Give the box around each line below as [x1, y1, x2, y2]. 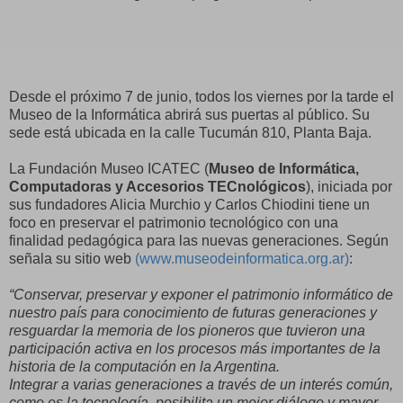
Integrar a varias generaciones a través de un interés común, [9, 376, 393, 392]
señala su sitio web [9, 250, 135, 266]
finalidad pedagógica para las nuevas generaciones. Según [9, 232, 389, 248]
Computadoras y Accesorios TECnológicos [9, 178, 306, 194]
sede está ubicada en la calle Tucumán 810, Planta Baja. [9, 124, 372, 140]
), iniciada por [306, 178, 392, 194]
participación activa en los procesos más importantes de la [9, 340, 381, 356]
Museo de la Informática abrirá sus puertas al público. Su [9, 106, 370, 122]
